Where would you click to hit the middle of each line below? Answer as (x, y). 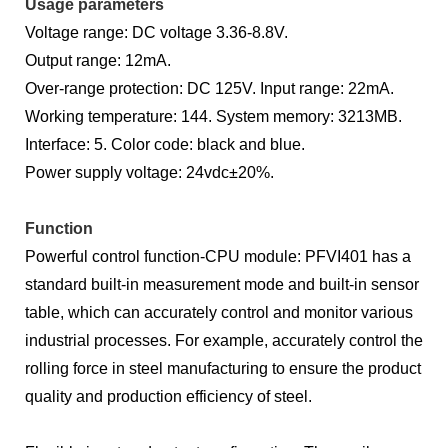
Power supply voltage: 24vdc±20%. (149, 172)
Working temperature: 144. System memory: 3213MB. (213, 116)
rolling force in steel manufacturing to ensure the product (223, 368)
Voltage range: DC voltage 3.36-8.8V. (156, 32)
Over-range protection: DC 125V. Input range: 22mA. (209, 88)
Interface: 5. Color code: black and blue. (165, 144)
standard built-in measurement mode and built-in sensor (222, 284)
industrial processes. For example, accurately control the (224, 340)
